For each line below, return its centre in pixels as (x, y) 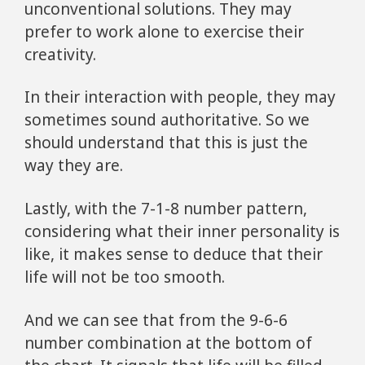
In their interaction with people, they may (180, 97)
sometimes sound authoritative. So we (167, 120)
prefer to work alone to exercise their (164, 31)
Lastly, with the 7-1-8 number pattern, (166, 209)
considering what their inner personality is (182, 232)
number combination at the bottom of (168, 343)
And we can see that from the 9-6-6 (156, 320)
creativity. (60, 54)
